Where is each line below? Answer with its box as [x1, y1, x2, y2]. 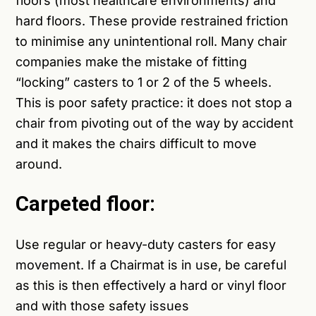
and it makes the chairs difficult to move [16, 136, 257, 152]
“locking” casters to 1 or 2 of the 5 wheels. [16, 75, 272, 90]
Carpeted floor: [16, 192, 156, 217]
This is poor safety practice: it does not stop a [16, 95, 293, 111]
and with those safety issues [16, 298, 190, 314]
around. [16, 157, 63, 172]
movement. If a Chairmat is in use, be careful [16, 257, 287, 273]
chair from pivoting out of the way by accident [16, 116, 294, 131]
